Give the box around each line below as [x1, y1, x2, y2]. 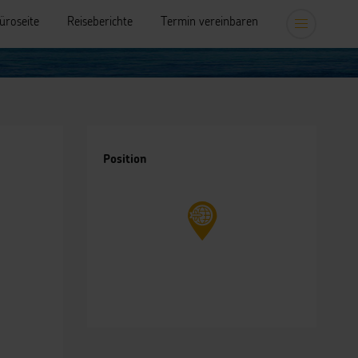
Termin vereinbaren [161, 16, 258, 28]
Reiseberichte [67, 16, 133, 28]
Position [102, 153, 147, 165]
